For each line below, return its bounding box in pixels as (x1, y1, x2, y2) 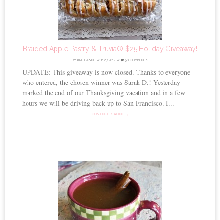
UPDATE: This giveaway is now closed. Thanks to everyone (22, 67, 191, 77)
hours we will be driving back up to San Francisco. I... (22, 98, 175, 108)
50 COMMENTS (124, 57, 148, 62)
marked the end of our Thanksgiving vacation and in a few (22, 87, 186, 97)
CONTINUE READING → (91, 111, 129, 116)
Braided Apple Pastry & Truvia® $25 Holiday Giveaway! (23, 44, 197, 53)
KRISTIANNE (77, 57, 96, 62)
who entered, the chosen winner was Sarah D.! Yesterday (22, 77, 181, 87)
